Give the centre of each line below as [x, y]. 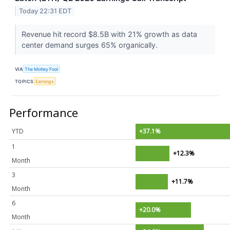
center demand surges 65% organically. [90, 45]
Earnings [45, 81]
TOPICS [24, 81]
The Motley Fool [42, 69]
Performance [44, 113]
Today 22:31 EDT [45, 11]
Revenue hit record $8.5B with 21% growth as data [109, 34]
